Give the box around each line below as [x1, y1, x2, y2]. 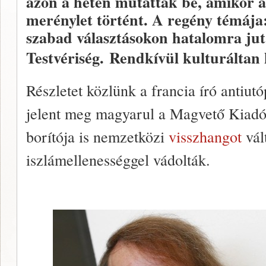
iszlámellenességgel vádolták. [26, 149, 210, 170]
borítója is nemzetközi [26, 126, 169, 147]
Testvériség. [26, 46, 109, 69]
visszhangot [169, 126, 242, 147]
